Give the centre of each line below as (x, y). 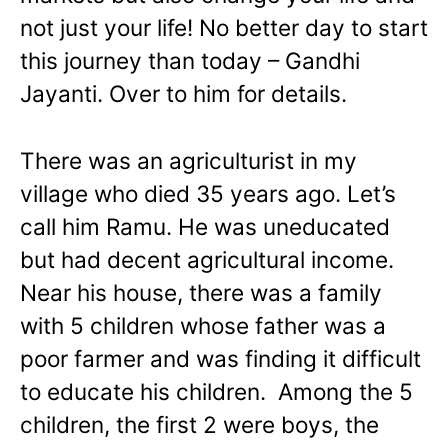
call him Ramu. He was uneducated (205, 226)
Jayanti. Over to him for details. (183, 93)
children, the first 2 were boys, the (199, 424)
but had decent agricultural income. (207, 259)
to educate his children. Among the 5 (216, 391)
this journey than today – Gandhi (190, 60)
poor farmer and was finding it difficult (220, 358)
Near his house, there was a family (201, 292)
